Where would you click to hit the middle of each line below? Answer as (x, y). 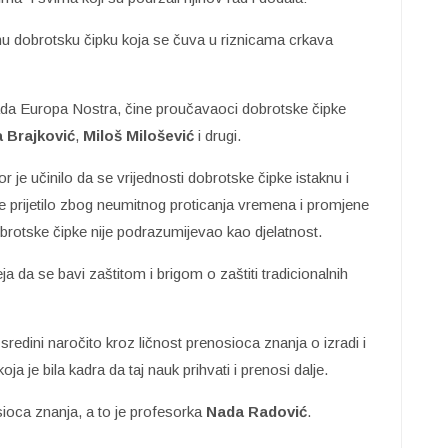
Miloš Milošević (138, 135)
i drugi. (217, 135)
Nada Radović (254, 411)
